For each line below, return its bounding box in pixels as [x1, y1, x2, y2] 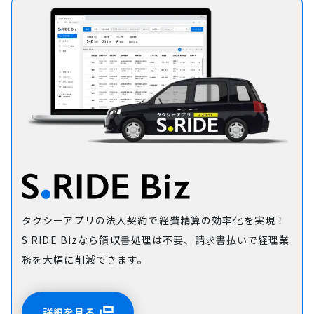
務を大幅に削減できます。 [22, 252, 149, 266]
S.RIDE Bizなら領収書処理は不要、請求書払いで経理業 [22, 232, 290, 247]
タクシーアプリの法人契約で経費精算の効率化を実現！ [22, 212, 286, 227]
